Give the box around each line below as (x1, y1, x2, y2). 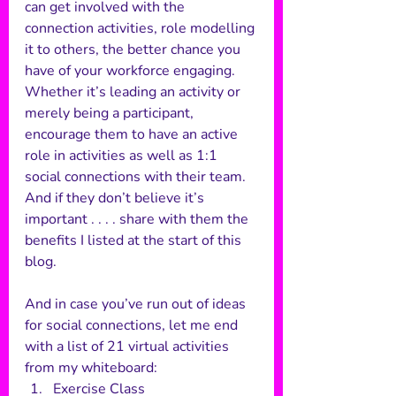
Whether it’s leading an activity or (25, 82, 244, 102)
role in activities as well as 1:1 (25, 146, 221, 165)
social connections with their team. (25, 167, 249, 187)
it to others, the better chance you (25, 40, 244, 59)
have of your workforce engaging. (25, 61, 239, 80)
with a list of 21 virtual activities (25, 337, 232, 356)
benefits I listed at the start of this (25, 231, 245, 250)
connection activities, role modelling (25, 19, 258, 38)
